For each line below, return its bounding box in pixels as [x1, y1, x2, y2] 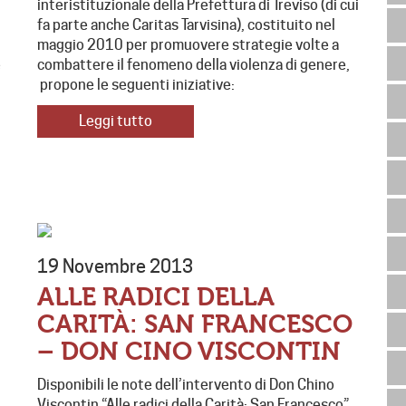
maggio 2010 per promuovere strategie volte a [36, 36, 339, 54]
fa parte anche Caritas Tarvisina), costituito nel [36, 16, 335, 34]
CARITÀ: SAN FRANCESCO [36, 310, 353, 340]
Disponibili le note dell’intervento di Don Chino [36, 376, 334, 394]
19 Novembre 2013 [36, 256, 193, 278]
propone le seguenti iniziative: [36, 76, 240, 94]
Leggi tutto [78, 112, 152, 130]
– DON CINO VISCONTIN [36, 337, 341, 367]
